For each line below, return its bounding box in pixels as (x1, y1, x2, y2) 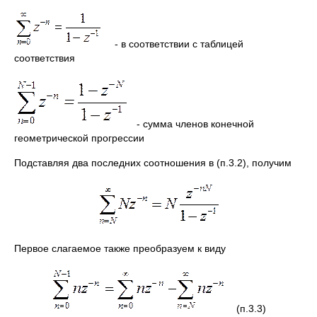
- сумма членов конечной (131, 118, 254, 129)
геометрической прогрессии (14, 132, 144, 144)
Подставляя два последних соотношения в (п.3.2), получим (14, 157, 292, 168)
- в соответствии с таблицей (103, 38, 243, 50)
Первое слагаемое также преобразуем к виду (14, 243, 226, 254)
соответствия (14, 52, 75, 64)
